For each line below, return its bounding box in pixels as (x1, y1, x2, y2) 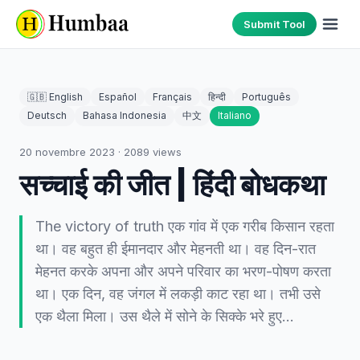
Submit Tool (243, 18, 305, 31)
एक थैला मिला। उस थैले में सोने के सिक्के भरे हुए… (35, 308, 294, 325)
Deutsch (27, 109, 67, 121)
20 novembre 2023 (19, 145, 115, 158)
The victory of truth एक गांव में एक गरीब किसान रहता (35, 218, 334, 235)
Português (242, 91, 291, 103)
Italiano (218, 109, 252, 121)
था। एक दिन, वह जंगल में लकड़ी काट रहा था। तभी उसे (35, 285, 321, 302)
